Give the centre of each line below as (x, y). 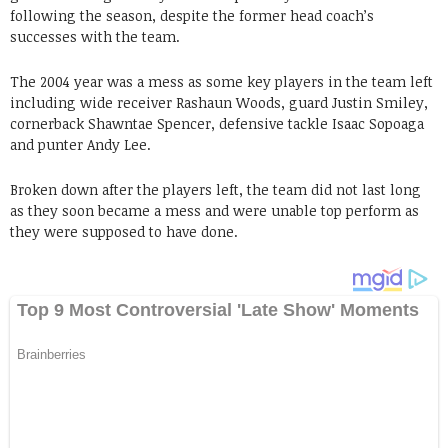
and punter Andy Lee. (80, 144)
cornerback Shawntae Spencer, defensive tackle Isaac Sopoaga (217, 123)
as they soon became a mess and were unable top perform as (214, 210)
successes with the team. (95, 36)
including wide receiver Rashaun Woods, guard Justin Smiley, (219, 102)
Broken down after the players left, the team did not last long (215, 189)
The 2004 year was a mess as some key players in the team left (221, 81)
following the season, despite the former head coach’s (192, 15)
